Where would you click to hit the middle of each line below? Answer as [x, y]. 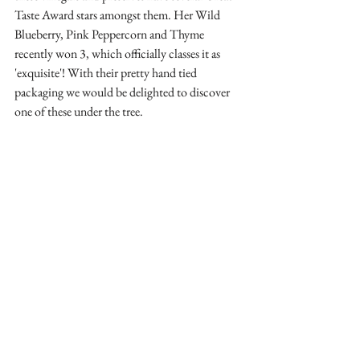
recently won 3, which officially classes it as [119, 53]
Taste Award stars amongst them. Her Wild [119, 14]
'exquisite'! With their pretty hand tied [107, 72]
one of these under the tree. [79, 111]
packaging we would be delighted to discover [123, 92]
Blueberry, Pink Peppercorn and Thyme [110, 34]
